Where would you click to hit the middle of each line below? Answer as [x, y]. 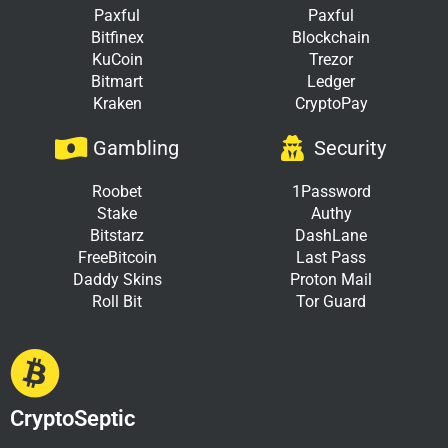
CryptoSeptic [72, 418]
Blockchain [331, 37]
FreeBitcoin [117, 257]
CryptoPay [331, 103]
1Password [331, 191]
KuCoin [117, 59]
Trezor [331, 59]
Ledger [331, 81]
